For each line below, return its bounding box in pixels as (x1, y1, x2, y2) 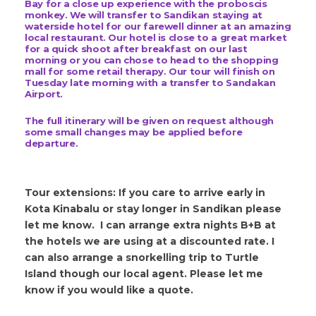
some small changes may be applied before (25, 126, 243, 138)
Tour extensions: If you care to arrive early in (25, 186, 265, 200)
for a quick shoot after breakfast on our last (25, 43, 248, 55)
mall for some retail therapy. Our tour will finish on (25, 66, 275, 78)
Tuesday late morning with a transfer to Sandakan (25, 77, 276, 89)
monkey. (25, 9, 71, 21)
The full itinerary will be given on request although (25, 115, 274, 127)
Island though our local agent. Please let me (25, 267, 263, 281)
